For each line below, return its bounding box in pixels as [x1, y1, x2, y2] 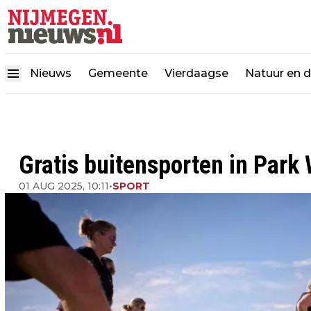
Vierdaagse [165, 67, 228, 81]
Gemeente [88, 67, 148, 81]
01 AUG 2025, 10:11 [19, 180, 109, 192]
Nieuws [30, 67, 72, 81]
